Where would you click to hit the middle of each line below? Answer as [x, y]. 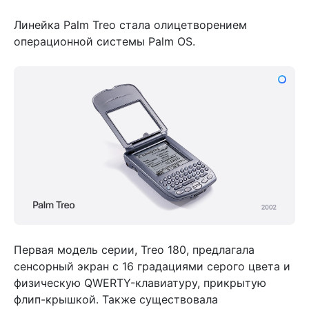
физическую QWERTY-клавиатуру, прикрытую [140, 282]
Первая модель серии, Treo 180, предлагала [134, 249]
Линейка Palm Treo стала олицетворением [130, 25]
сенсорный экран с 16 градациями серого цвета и [152, 266]
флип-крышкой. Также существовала [116, 299]
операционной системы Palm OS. [104, 42]
